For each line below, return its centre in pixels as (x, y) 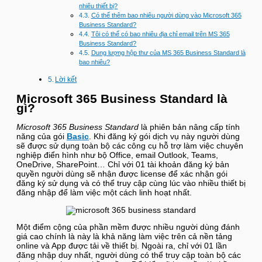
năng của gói (42, 136)
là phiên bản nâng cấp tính (189, 127)
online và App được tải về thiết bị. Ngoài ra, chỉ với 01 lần (122, 246)
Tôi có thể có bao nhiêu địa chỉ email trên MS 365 (160, 34)
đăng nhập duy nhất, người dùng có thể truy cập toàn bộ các (129, 256)
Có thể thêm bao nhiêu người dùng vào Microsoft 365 (166, 15)
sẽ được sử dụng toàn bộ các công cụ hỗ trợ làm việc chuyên (130, 146)
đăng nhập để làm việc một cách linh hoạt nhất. (105, 192)
